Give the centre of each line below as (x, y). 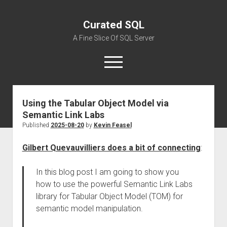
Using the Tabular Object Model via (95, 103)
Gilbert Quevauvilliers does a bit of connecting (111, 148)
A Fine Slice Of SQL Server (113, 38)
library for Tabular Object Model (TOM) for (109, 196)
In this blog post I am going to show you (107, 172)
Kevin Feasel (112, 125)
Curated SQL (113, 25)
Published (36, 125)
